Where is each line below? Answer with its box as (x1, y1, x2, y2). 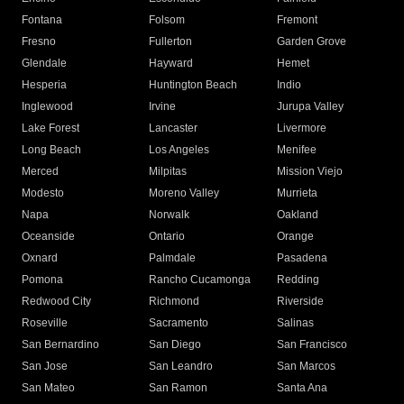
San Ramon (149, 381, 208, 394)
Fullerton (149, 34, 193, 48)
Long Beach (22, 142, 81, 156)
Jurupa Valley (276, 99, 344, 113)
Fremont (276, 13, 317, 26)
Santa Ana (276, 381, 327, 394)
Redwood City (22, 294, 91, 308)
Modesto (22, 186, 64, 199)
